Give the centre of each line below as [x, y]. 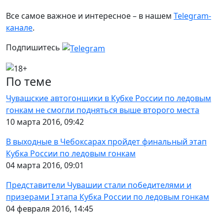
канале [19, 28]
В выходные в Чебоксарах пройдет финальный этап [106, 142]
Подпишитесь [34, 47]
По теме [29, 82]
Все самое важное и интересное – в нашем [90, 16]
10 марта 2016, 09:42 [45, 122]
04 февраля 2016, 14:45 [50, 209]
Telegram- [192, 16]
